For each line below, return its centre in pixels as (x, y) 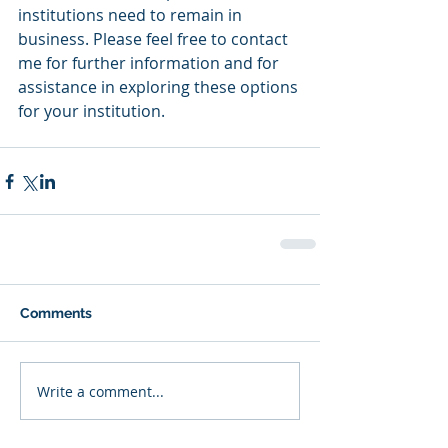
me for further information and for (150, 63)
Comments (56, 313)
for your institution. (95, 111)
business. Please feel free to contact (155, 39)
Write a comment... (100, 391)
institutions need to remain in (132, 15)
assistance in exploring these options (160, 87)
